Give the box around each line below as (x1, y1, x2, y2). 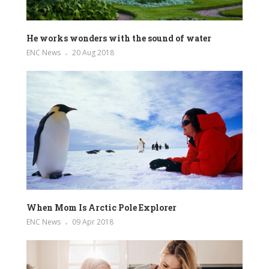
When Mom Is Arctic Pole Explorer (26, 202, 177, 214)
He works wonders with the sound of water (26, 32, 211, 44)
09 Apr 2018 (72, 217, 113, 228)
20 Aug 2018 (72, 47, 114, 58)
